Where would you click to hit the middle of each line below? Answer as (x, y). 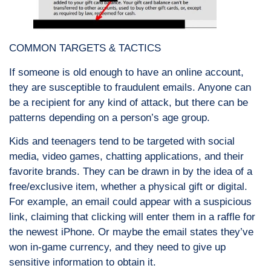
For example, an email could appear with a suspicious (130, 202)
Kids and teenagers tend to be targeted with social (122, 142)
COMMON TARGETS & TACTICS (85, 48)
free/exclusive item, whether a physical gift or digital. (128, 187)
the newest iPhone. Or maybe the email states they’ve (131, 232)
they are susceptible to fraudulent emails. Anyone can (130, 87)
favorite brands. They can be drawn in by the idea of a (131, 172)
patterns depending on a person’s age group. (109, 117)
